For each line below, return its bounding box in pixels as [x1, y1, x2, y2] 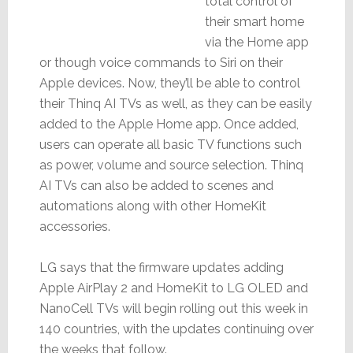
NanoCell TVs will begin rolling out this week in [39, 300, 308, 316]
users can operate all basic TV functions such [39, 136, 302, 152]
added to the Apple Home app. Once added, [39, 116, 299, 132]
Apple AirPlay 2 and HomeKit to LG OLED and [39, 280, 308, 295]
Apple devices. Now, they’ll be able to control [39, 75, 300, 91]
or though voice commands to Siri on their [39, 54, 283, 70]
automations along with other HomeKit [39, 198, 266, 214]
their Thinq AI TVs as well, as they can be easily [39, 95, 312, 111]
